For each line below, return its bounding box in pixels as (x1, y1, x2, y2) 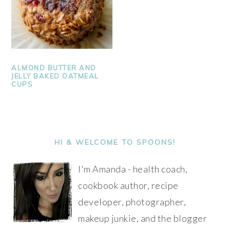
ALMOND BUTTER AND (11, 64, 97, 72)
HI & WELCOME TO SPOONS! (54, 138, 176, 147)
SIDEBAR (11, 135, 70, 149)
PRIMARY (11, 121, 72, 135)
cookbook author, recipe (78, 180, 179, 191)
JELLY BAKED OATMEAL (11, 72, 99, 81)
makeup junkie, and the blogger (78, 213, 207, 224)
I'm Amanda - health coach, (78, 163, 188, 175)
